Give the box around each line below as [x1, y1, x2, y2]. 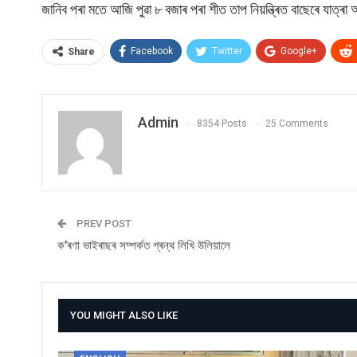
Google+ [280, 45, 317, 57]
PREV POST [74, 217, 131, 229]
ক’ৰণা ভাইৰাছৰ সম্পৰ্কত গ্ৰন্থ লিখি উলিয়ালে [57, 237, 230, 253]
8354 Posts [197, 117, 247, 129]
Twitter [212, 45, 242, 57]
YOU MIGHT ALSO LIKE [70, 308, 178, 321]
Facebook [131, 45, 173, 57]
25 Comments [265, 117, 328, 129]
